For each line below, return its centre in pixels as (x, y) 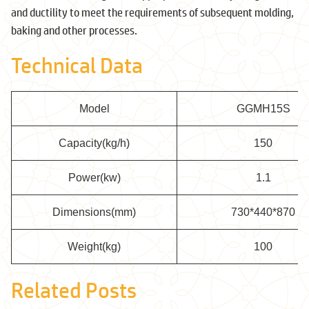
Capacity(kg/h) (94, 143)
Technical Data (77, 65)
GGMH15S (263, 108)
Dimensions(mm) (94, 212)
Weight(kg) (94, 246)
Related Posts (74, 290)
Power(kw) (94, 177)
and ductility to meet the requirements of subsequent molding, (152, 12)
